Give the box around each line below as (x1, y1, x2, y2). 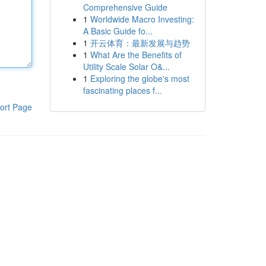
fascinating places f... (83, 84, 162, 96)
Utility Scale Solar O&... (83, 61, 170, 72)
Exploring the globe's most (90, 72, 189, 84)
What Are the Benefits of (90, 49, 182, 61)
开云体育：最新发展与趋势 (90, 37, 190, 49)
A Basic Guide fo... (83, 25, 153, 37)
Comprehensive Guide (83, 1, 167, 13)
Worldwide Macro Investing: (90, 13, 194, 25)
